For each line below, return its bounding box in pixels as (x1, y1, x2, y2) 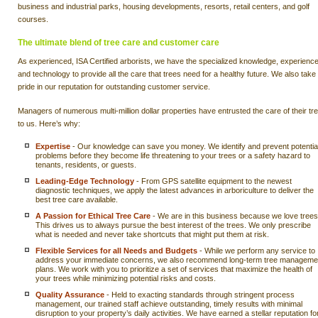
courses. (18, 15, 48, 23)
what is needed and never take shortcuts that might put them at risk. (35, 229, 269, 238)
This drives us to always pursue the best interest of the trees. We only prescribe (35, 220, 311, 229)
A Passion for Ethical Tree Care (35, 211, 150, 220)
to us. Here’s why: (18, 119, 80, 128)
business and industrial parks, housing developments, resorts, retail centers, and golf (18, 2, 309, 11)
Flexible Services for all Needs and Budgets (35, 246, 197, 255)
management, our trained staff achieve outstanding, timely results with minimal (35, 299, 302, 308)
